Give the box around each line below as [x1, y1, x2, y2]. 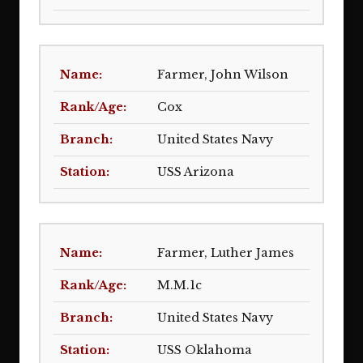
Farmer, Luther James [157, 246, 294, 260]
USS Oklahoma [157, 343, 252, 357]
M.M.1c [157, 278, 202, 293]
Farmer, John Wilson [157, 67, 288, 82]
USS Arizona [157, 164, 234, 179]
